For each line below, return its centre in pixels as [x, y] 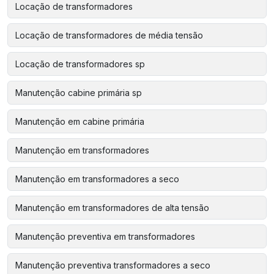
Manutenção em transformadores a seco [97, 179]
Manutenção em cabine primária [80, 121]
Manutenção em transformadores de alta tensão [112, 208]
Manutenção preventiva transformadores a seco [113, 265]
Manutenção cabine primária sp [79, 93]
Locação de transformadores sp [80, 64]
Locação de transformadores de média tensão [109, 35]
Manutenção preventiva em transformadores [105, 236]
